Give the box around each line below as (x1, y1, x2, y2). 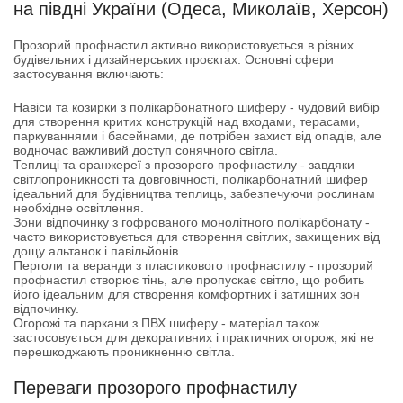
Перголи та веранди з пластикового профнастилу (13, 258, 306, 273)
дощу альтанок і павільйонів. (13, 244, 182, 258)
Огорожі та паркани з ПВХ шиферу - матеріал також (13, 316, 319, 330)
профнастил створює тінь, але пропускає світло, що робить (13, 273, 364, 287)
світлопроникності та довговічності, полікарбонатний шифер (13, 172, 368, 186)
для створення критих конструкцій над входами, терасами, (13, 114, 360, 129)
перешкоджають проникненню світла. (13, 345, 235, 359)
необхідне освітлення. (13, 201, 144, 215)
